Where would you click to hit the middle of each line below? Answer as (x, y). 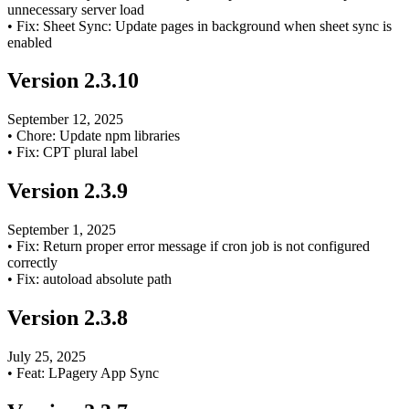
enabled (30, 42)
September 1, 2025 (62, 230)
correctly (32, 263)
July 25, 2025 (47, 356)
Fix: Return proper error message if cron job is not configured (193, 246)
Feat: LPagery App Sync (88, 372)
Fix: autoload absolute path (94, 279)
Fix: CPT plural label (77, 152)
